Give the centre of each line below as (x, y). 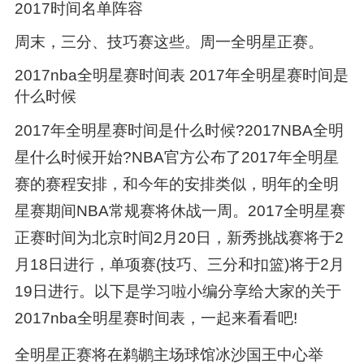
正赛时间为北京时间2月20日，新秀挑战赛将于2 (179, 238)
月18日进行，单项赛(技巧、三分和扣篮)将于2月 (179, 265)
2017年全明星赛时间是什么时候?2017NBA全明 (179, 131)
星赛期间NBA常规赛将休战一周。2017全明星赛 (180, 211)
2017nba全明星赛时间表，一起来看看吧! (156, 318)
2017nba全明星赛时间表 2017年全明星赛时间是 (181, 76)
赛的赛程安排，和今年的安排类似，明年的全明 (176, 184)
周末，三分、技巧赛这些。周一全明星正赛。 (169, 42)
